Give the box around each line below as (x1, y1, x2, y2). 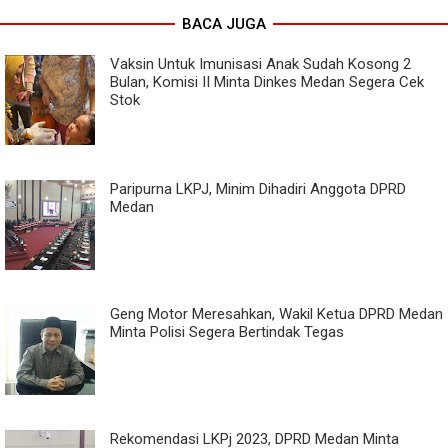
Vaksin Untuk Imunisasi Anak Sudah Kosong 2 (110, 54, 411, 73)
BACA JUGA (182, 14, 266, 33)
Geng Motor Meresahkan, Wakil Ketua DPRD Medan (110, 304, 443, 323)
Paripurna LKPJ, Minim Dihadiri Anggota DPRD (110, 179, 406, 198)
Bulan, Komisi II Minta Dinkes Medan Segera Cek (110, 72, 424, 91)
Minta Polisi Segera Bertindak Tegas (110, 322, 344, 341)
